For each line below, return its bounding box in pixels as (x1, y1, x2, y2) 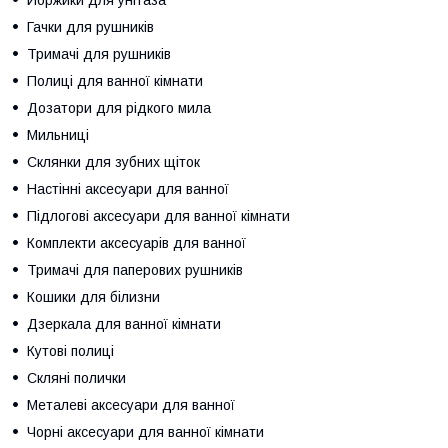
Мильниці (27, 126, 89, 143)
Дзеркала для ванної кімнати (27, 315, 221, 332)
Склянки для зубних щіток (27, 153, 200, 170)
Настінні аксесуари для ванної (27, 180, 229, 197)
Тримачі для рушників (27, 45, 171, 62)
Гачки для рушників (27, 18, 154, 35)
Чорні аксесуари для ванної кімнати (27, 423, 264, 440)
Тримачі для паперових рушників (27, 261, 243, 278)
